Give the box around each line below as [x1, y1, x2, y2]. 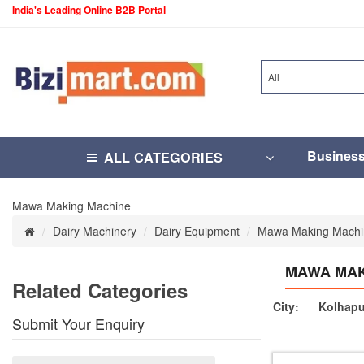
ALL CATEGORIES [104, 148, 223, 167]
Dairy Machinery [53, 223, 136, 239]
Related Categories [12, 276, 188, 304]
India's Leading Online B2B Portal [12, 2, 166, 17]
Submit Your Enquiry [12, 313, 145, 334]
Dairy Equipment [154, 223, 240, 239]
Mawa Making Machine [12, 197, 131, 214]
